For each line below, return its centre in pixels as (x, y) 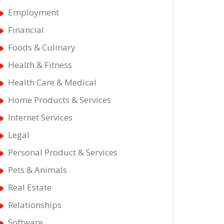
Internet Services (40, 117)
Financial (26, 29)
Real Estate (30, 187)
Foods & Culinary (42, 47)
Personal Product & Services (63, 152)
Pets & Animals (37, 169)
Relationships (35, 204)
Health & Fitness (40, 64)
